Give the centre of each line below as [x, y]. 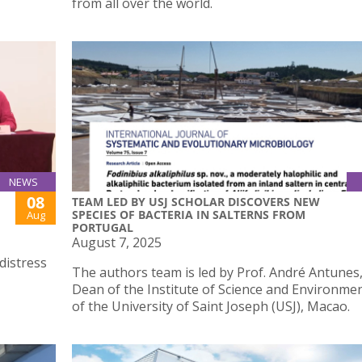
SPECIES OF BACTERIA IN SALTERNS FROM [189, 214]
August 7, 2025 [117, 242]
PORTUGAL [103, 227]
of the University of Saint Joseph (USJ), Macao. [211, 306]
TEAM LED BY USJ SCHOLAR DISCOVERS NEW [196, 201]
